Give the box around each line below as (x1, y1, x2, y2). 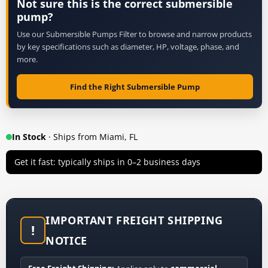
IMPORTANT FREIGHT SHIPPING (45, 212, 223, 227)
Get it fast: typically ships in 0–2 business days (14, 156, 200, 167)
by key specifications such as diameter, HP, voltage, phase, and (17, 41, 239, 52)
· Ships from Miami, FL (46, 130, 138, 142)
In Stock (12, 130, 46, 142)
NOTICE (45, 233, 87, 248)
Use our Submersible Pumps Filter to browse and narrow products (17, 28, 252, 39)
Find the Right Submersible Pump (70, 81, 200, 92)
